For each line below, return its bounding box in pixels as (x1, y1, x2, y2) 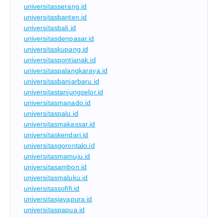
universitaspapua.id (23, 205, 85, 214)
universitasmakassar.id (23, 120, 95, 128)
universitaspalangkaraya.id (23, 66, 108, 74)
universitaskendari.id (23, 130, 89, 139)
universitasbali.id (23, 23, 76, 32)
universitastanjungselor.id (23, 88, 104, 96)
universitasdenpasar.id (23, 34, 94, 42)
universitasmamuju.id (23, 152, 91, 160)
